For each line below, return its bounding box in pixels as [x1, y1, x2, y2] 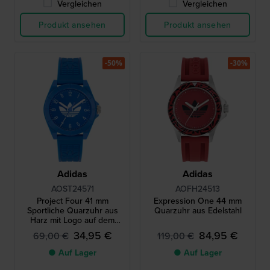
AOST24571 [51, 183, 94, 195]
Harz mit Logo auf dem [30, 214, 115, 227]
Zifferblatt [55, 224, 90, 236]
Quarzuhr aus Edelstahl [154, 204, 242, 217]
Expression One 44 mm [154, 195, 242, 207]
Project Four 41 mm [36, 195, 108, 207]
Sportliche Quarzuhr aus [27, 204, 118, 217]
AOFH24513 [175, 183, 220, 195]
